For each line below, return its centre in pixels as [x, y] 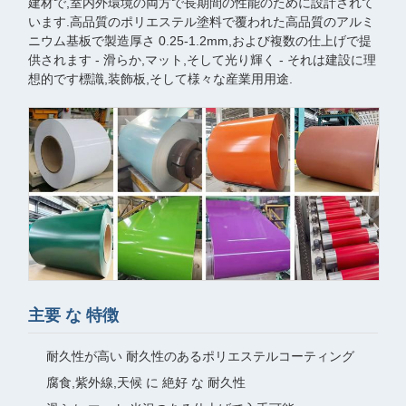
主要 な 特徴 [73, 316]
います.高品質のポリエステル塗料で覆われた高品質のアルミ [201, 22]
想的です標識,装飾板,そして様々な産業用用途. [160, 79]
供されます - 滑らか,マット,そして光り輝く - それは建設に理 [202, 60]
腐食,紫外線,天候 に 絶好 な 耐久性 [146, 383]
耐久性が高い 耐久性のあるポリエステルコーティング [200, 357]
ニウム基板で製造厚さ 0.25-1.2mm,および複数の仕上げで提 [200, 41]
